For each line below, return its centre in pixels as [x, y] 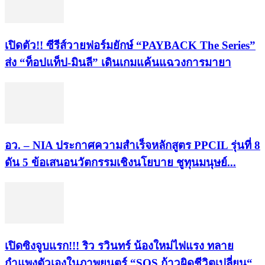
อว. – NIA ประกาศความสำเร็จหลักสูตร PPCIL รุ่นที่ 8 [132, 146]
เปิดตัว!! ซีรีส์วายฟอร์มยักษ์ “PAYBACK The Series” [130, 46]
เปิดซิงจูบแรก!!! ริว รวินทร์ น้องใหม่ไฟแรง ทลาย [119, 245]
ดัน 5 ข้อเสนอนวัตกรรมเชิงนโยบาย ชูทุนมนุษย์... [120, 163]
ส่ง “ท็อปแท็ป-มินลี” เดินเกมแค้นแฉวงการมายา [118, 63]
